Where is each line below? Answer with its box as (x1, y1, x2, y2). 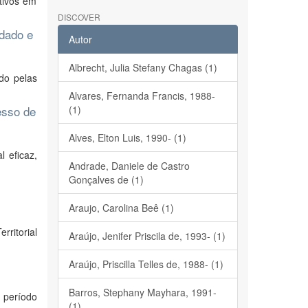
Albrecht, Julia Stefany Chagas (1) (68, 60, 217, 74)
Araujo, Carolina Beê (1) (68, 201, 174, 214)
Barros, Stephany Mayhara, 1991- (68, 285, 217, 299)
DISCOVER (57, 11, 100, 23)
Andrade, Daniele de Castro (68, 159, 190, 173)
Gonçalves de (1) (68, 173, 144, 186)
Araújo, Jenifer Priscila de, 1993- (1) (68, 229, 225, 243)
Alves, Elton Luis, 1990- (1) (68, 131, 186, 144)
